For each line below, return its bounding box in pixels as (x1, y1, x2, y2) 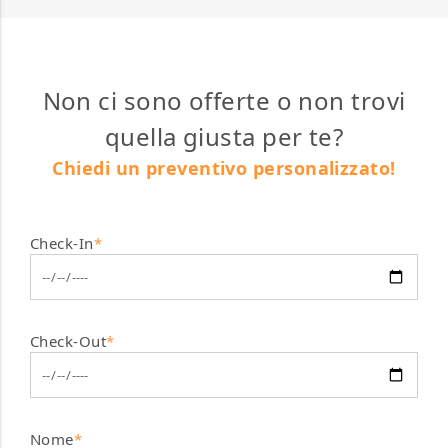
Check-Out (30, 331, 107, 352)
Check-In (30, 233, 94, 254)
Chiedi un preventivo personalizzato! (52, 156, 396, 181)
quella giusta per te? (104, 120, 344, 154)
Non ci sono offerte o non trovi (42, 84, 406, 118)
